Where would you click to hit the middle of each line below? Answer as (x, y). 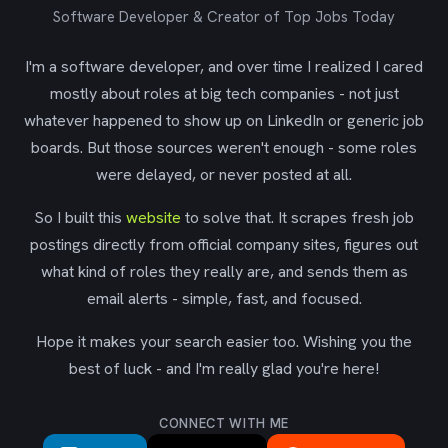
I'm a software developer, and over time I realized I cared (224, 66)
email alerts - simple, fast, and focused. (224, 298)
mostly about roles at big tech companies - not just (224, 93)
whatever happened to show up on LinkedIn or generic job (224, 120)
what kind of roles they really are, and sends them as (224, 271)
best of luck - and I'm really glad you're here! (224, 368)
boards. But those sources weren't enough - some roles (224, 147)
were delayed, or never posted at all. (224, 174)
